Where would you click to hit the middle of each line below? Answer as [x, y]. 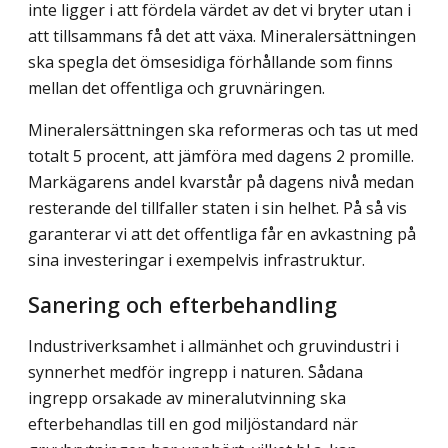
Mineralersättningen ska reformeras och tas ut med [223, 129]
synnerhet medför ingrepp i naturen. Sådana [195, 371]
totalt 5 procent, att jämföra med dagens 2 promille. [221, 155]
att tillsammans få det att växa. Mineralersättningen [222, 35]
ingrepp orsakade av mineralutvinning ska [187, 397]
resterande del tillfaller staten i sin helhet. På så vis [217, 207]
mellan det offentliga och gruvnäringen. [176, 87]
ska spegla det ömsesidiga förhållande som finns [210, 61]
